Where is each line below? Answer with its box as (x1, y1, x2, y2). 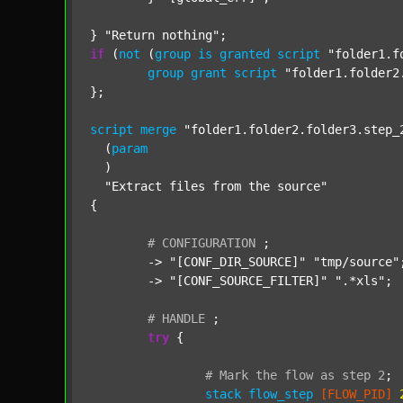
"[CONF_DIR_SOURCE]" (169, 255, 306, 269)
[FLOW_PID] (320, 387, 392, 401)
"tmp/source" (313, 255, 399, 269)
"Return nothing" (104, 28, 219, 42)
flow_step (248, 387, 313, 401)
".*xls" (335, 273, 385, 288)
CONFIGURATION (162, 236, 255, 250)
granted (219, 47, 270, 61)
